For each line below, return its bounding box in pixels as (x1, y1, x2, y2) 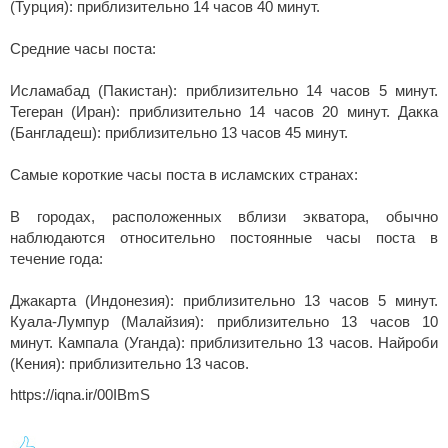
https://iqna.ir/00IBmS (10, 387, 150, 404)
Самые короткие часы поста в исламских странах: (10, 167, 358, 184)
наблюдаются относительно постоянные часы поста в (10, 230, 438, 247)
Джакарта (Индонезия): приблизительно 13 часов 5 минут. (10, 293, 438, 310)
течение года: (10, 251, 103, 268)
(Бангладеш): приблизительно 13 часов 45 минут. (10, 125, 348, 142)
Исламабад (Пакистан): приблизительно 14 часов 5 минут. (10, 83, 438, 100)
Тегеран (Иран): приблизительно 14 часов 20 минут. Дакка (10, 104, 438, 121)
